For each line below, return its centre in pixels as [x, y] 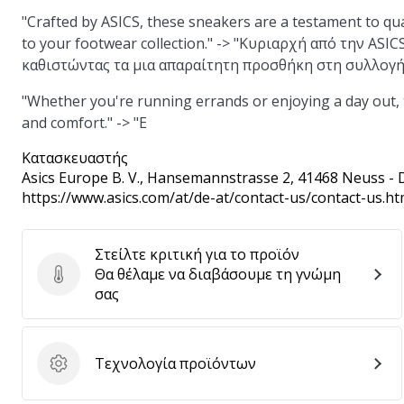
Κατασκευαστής [75, 158]
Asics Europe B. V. [81, 178]
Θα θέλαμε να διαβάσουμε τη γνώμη [218, 274]
